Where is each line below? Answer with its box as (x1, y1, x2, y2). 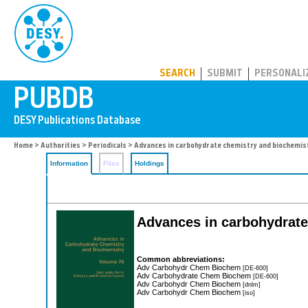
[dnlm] (243, 280, 261, 288)
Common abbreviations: (137, 254, 225, 263)
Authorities (41, 142, 80, 150)
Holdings (135, 159, 164, 167)
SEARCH (159, 69, 195, 79)
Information (50, 159, 88, 167)
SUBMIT (207, 69, 243, 79)
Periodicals (88, 142, 126, 150)
